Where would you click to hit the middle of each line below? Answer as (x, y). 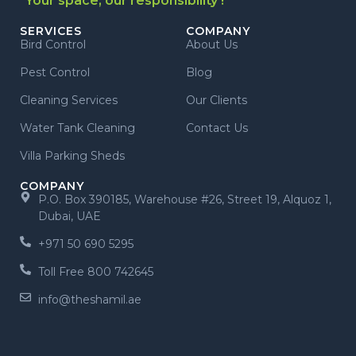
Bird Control (53, 45)
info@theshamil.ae (89, 300)
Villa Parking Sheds (72, 156)
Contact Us (217, 128)
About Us (212, 45)
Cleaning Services (69, 101)
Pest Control (55, 73)
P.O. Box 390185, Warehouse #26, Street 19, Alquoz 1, (184, 200)
